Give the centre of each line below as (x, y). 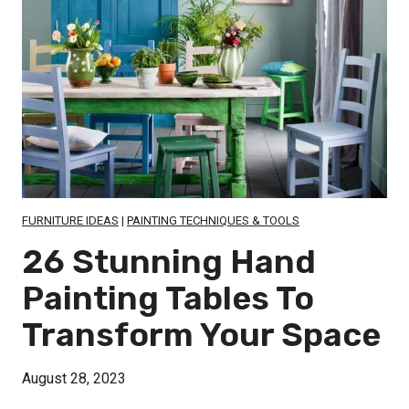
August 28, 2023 (74, 379)
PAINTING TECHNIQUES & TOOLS (213, 221)
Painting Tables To (168, 299)
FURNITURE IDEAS (70, 221)
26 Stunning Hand (169, 262)
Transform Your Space (201, 335)
